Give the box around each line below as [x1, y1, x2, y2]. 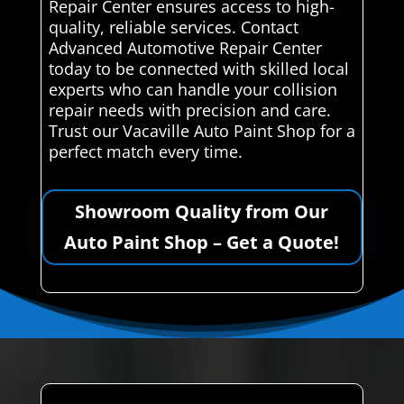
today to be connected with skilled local [48, 58, 349, 80]
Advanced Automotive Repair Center [48, 37, 322, 60]
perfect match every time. [48, 141, 243, 163]
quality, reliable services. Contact [48, 16, 298, 39]
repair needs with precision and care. [48, 99, 331, 122]
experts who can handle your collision [48, 78, 337, 101]
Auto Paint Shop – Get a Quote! [64, 230, 340, 255]
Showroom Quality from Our [75, 199, 329, 225]
